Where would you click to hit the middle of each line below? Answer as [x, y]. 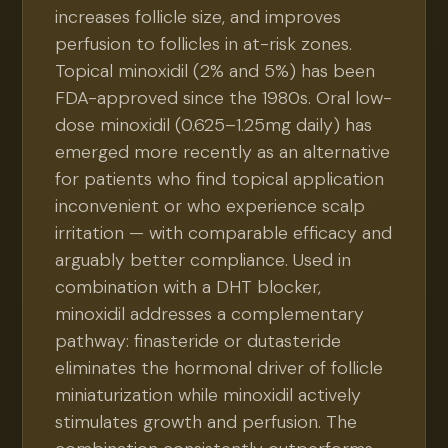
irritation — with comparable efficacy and [224, 233]
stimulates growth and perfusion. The [206, 422]
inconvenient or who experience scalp [210, 206]
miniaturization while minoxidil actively [208, 395]
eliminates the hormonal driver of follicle [219, 368]
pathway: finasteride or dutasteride [198, 341]
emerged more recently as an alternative [223, 152]
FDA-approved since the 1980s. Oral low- [224, 98]
